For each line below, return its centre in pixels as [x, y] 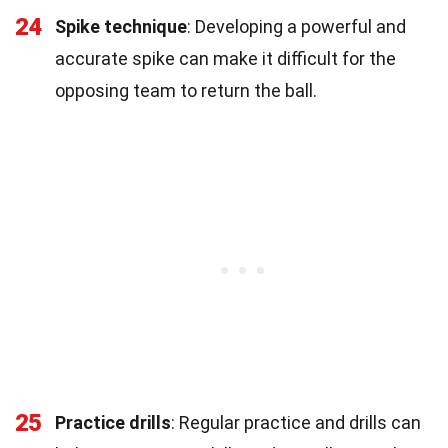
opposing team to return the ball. [186, 90]
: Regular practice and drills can [296, 422]
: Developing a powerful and [296, 26]
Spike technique [121, 26]
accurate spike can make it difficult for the [225, 58]
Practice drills [113, 422]
